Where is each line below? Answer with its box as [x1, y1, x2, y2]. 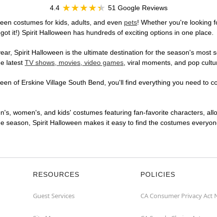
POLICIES [140, 170, 175, 179]
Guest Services [33, 191, 75, 201]
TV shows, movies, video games [25, 59, 124, 67]
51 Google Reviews [108, 4, 168, 12]
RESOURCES [33, 170, 79, 179]
